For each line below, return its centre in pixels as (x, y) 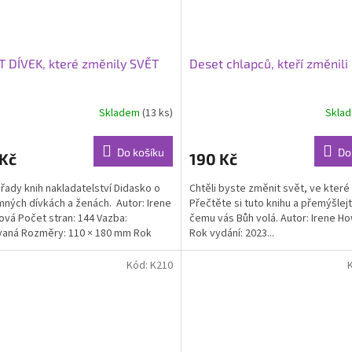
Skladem (120, 113)
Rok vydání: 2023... (231, 234)
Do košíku (140, 152)
